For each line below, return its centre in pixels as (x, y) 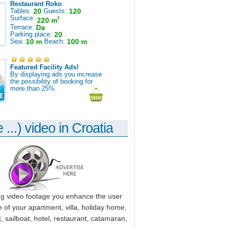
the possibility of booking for (51, 81)
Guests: (55, 11)
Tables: (22, 11)
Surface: (24, 18)
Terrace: (23, 27)
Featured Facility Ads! (44, 67)
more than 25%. (33, 88)
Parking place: (32, 34)
